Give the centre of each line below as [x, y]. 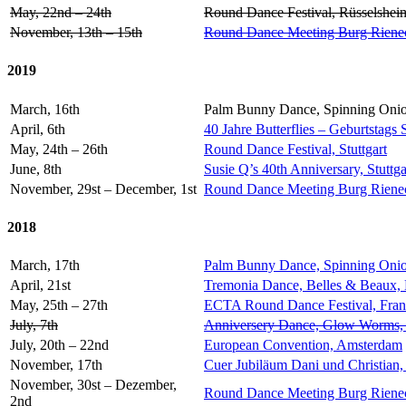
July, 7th [34, 325]
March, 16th [45, 109]
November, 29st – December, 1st [103, 188]
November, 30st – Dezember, [93, 385]
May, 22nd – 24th [61, 13]
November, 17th [56, 365]
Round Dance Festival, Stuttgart [295, 149]
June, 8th [36, 169]
